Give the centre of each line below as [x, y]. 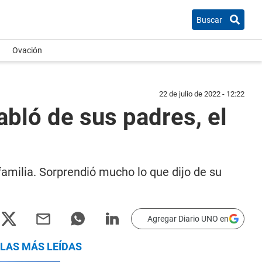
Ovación [27, 50]
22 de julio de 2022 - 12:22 [202, 94]
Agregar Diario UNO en [188, 219]
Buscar [209, 20]
